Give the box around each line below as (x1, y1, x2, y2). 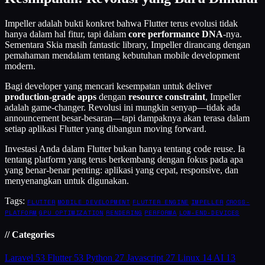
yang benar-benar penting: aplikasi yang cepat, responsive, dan (5, 164, 238, 175)
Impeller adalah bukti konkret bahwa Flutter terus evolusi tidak (5, 18, 238, 28)
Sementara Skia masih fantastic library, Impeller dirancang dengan (5, 39, 250, 50)
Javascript (127, 253, 163, 263)
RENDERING (106, 208, 143, 217)
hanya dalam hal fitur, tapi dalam (5, 28, 128, 39)
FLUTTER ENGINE (132, 197, 189, 206)
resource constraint (128, 91, 205, 102)
